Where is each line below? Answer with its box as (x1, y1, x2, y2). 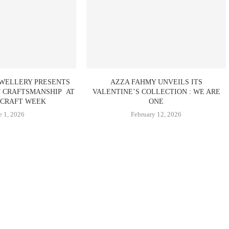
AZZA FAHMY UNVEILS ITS (110, 78, 202, 86)
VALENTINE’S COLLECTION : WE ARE (92, 88, 220, 96)
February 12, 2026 (131, 110, 182, 119)
